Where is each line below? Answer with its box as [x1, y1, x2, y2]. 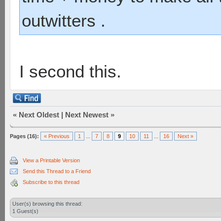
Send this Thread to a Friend [23, 168, 91, 174]
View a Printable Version [23, 157, 80, 163]
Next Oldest [19, 110, 59, 119]
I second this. [19, 62, 121, 81]
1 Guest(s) [12, 208, 38, 214]
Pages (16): [10, 133, 39, 139]
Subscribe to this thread [23, 179, 79, 185]
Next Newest [65, 110, 109, 119]
